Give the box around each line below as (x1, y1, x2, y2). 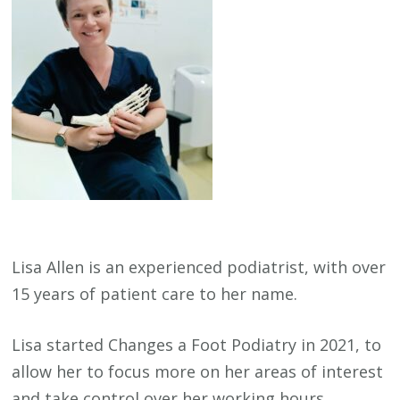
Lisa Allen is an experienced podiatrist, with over (12, 255, 387, 278)
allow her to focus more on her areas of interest (12, 360, 384, 382)
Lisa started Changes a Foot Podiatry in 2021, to (12, 333, 382, 355)
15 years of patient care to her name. (12, 282, 298, 304)
